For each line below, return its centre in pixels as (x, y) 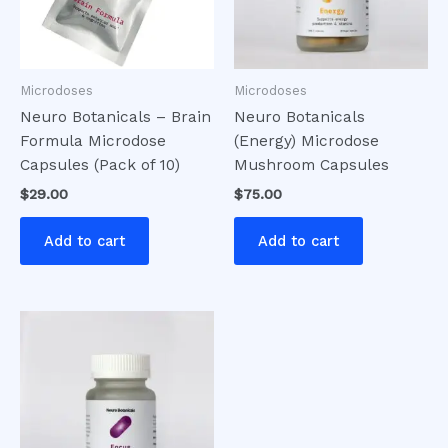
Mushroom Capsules (311, 165)
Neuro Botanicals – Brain (115, 117)
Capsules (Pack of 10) (100, 165)
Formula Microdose (93, 141)
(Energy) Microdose (306, 141)
